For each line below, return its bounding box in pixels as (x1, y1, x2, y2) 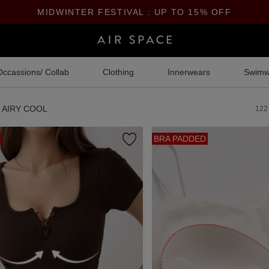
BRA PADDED (153, 134, 206, 144)
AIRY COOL (2, 104, 47, 113)
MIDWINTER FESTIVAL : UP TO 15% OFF (37, 7, 232, 17)
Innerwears (167, 67, 210, 77)
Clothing (102, 67, 134, 77)
